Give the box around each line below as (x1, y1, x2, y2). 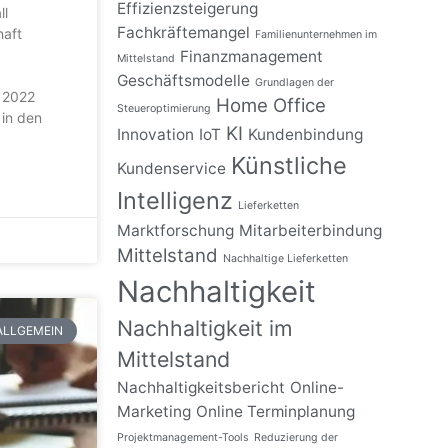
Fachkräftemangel (117, 23, 251, 43)
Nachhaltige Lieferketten (223, 252, 349, 266)
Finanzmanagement (180, 47, 324, 67)
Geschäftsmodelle (117, 71, 251, 91)
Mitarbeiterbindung (239, 221, 383, 241)
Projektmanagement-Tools (117, 431, 250, 445)
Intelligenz (117, 186, 234, 216)
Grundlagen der (255, 76, 335, 90)
